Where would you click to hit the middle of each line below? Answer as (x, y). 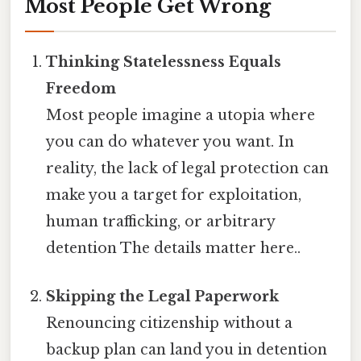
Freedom (81, 89)
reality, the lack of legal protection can (188, 169)
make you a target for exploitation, (174, 195)
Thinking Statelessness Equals (164, 62)
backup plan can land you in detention (187, 349)
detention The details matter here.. (174, 249)
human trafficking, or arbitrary (161, 222)
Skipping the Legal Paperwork (163, 296)
